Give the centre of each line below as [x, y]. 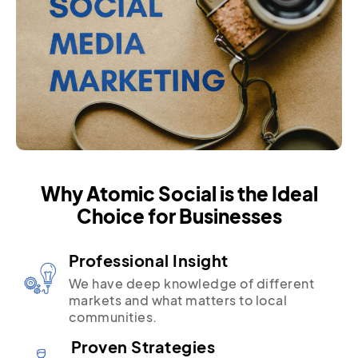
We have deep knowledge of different [191, 284]
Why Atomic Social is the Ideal [179, 194]
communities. [113, 317]
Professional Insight [148, 261]
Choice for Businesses [179, 216]
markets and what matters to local [177, 300]
